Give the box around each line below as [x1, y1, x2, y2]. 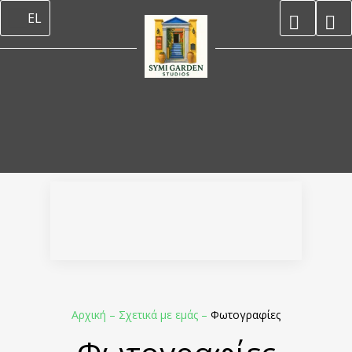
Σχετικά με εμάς [119, 307, 201, 322]
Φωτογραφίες [211, 307, 280, 322]
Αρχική [71, 307, 109, 322]
